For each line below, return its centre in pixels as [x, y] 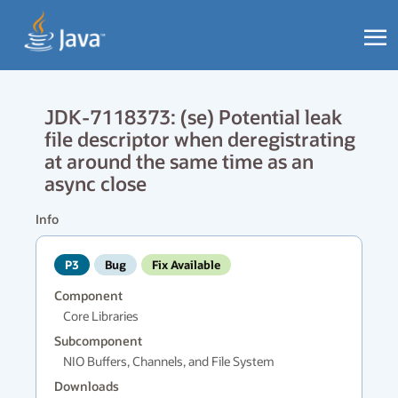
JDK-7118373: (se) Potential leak [193, 116]
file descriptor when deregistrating [200, 139]
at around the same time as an [179, 161]
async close [96, 183]
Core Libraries [101, 316]
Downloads [87, 386]
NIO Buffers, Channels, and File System [169, 361]
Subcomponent [98, 341]
